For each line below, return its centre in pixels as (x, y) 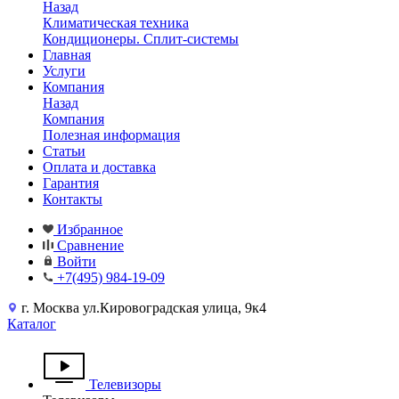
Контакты (73, 199)
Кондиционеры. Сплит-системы (141, 39)
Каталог (32, 324)
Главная (67, 55)
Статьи (64, 151)
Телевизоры (125, 384)
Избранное (90, 229)
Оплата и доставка (99, 167)
